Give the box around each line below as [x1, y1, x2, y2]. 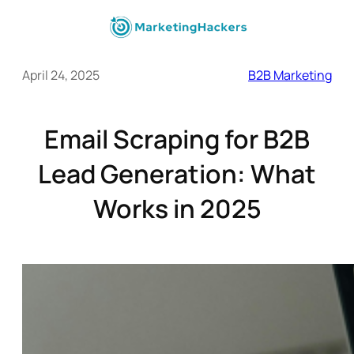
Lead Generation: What [38, 156, 316, 192]
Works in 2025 [92, 191, 262, 227]
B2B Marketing [248, 66, 332, 85]
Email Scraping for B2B [44, 122, 310, 157]
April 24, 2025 [22, 66, 100, 85]
